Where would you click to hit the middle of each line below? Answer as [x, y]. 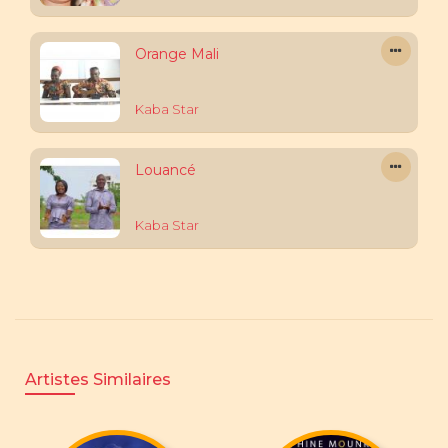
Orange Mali [177, 54]
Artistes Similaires [98, 379]
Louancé [165, 170]
